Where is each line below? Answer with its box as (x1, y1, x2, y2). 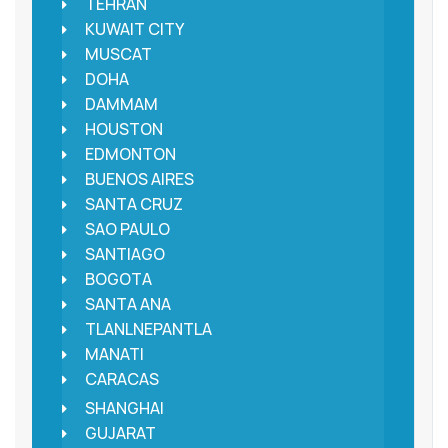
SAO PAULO (84, 218, 170, 241)
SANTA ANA (84, 293, 171, 316)
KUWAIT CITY (84, 18, 184, 41)
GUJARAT (84, 422, 156, 445)
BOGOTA (84, 268, 152, 291)
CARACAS (84, 368, 159, 391)
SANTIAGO (84, 243, 165, 266)
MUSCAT (84, 43, 152, 66)
